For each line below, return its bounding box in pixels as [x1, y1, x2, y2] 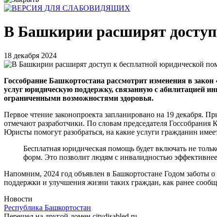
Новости [4, 194, 32, 203]
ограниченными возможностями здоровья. [4, 93, 157, 102]
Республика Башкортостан [4, 203, 91, 212]
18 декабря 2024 [4, 51, 57, 60]
